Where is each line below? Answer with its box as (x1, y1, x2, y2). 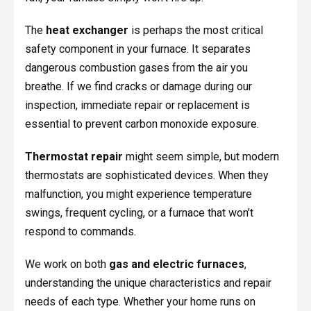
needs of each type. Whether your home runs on (24, 295, 255, 309)
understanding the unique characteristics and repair (24, 276, 271, 290)
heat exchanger (45, 24, 128, 37)
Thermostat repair (24, 150, 123, 164)
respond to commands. (24, 225, 136, 239)
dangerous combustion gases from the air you (24, 61, 248, 75)
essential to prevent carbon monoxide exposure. (24, 117, 259, 131)
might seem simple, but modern (122, 150, 279, 164)
